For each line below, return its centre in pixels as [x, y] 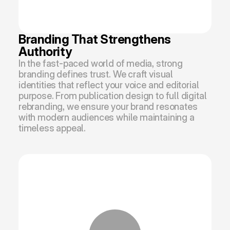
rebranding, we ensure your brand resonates [108, 107]
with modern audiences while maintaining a [107, 117]
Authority [45, 52]
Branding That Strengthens [95, 39]
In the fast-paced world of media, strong [101, 63]
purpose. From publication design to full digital [113, 96]
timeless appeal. [52, 128]
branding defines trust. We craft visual [96, 74]
